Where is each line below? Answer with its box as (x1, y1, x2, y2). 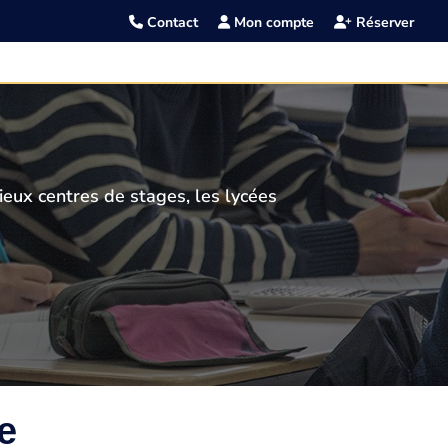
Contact (143, 13, 199, 32)
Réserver (352, 13, 415, 32)
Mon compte (230, 13, 315, 32)
